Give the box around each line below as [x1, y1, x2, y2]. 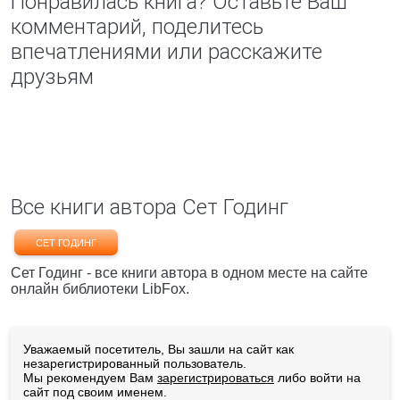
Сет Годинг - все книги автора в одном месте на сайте [11, 265, 368, 280]
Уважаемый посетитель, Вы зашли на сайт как [23, 342, 294, 356]
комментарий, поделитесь [11, 14, 263, 39]
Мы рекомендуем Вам [23, 371, 157, 385]
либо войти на [274, 371, 361, 385]
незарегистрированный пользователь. [23, 356, 246, 371]
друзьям [11, 64, 94, 89]
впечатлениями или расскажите [11, 39, 322, 64]
